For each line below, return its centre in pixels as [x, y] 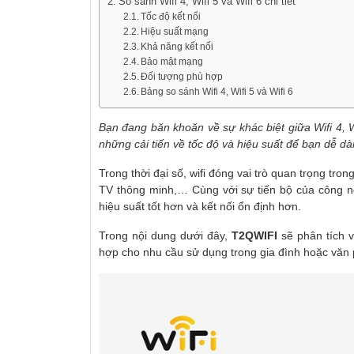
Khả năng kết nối [177, 46]
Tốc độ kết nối [171, 16]
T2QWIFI [256, 235]
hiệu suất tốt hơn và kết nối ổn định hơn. [200, 206]
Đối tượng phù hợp [182, 76]
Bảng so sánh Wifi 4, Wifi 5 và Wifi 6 [217, 91]
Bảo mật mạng [172, 61]
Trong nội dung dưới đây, [165, 235]
